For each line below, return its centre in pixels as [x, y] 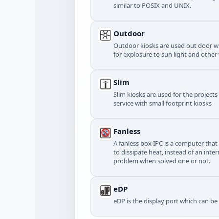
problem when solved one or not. [162, 161]
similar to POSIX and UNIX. [152, 5]
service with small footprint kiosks [163, 103]
